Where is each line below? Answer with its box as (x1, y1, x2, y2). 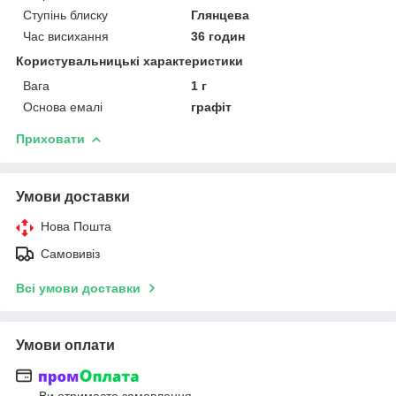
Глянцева (191, 7, 250, 22)
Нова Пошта (41, 218, 111, 233)
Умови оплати (16, 337, 115, 353)
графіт (191, 99, 232, 114)
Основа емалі (23, 99, 103, 114)
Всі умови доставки (16, 280, 141, 295)
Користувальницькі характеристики (16, 53, 243, 68)
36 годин (191, 28, 246, 43)
